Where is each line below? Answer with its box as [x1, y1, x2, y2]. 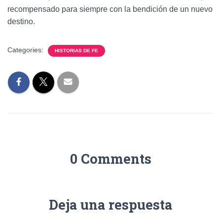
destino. [7, 17, 35, 26]
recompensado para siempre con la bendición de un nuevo [7, 4, 213, 13]
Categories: [7, 45, 45, 54]
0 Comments [70, 149, 151, 167]
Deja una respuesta [49, 195, 172, 213]
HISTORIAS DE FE [55, 47, 98, 53]
